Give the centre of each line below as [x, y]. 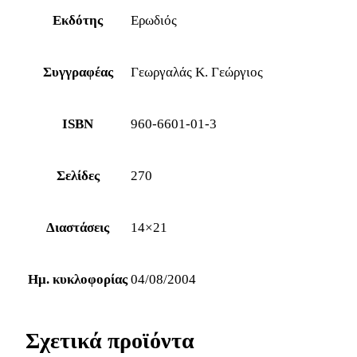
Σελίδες [78, 175]
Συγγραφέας [78, 72]
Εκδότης [78, 20]
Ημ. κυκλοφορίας [78, 279]
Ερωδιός [154, 20]
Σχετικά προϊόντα [110, 340]
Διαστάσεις [78, 227]
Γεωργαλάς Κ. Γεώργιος [197, 72]
